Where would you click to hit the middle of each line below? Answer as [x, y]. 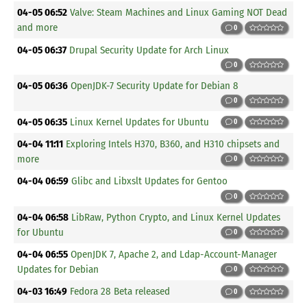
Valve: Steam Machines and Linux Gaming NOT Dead [179, 13]
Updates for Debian [58, 270]
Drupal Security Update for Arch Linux [149, 50]
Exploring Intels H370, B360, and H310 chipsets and [173, 144]
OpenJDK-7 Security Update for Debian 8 [155, 86]
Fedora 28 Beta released [120, 292]
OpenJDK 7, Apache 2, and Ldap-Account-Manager [174, 255]
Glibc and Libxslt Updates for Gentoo [150, 181]
